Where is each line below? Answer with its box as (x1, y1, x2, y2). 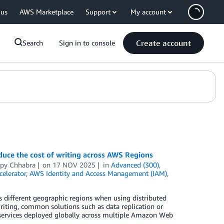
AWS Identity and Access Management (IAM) (29, 169, 167, 177)
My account (130, 7, 166, 16)
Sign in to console (59, 38, 115, 47)
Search (22, 38, 43, 47)
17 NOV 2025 (52, 160, 96, 169)
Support (85, 7, 110, 16)
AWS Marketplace (19, 7, 73, 16)
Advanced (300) (111, 160, 159, 169)
